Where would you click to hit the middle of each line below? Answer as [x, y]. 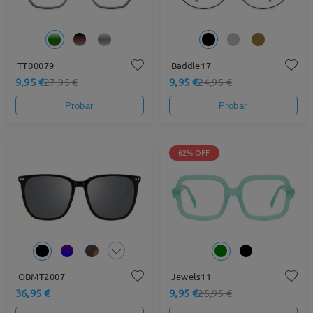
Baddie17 [191, 65]
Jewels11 [191, 277]
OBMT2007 [42, 277]
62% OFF [194, 153]
